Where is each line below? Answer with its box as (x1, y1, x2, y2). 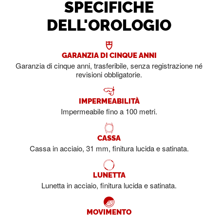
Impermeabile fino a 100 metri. (61, 106, 157, 117)
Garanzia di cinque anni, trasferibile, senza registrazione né (16, 60, 202, 71)
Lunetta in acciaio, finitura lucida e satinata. (41, 180, 177, 191)
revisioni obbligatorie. (76, 69, 142, 80)
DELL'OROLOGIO (47, 14, 171, 35)
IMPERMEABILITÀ (78, 95, 140, 106)
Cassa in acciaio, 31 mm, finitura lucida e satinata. (29, 143, 189, 154)
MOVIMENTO (87, 206, 131, 217)
